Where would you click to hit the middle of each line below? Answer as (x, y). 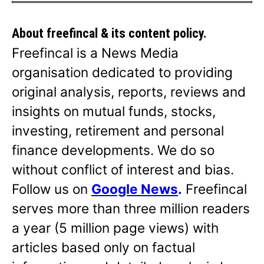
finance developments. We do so (113, 150)
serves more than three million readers (131, 209)
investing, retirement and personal (118, 131)
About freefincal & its (70, 34)
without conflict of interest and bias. (123, 170)
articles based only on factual (103, 247)
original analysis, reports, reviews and (129, 92)
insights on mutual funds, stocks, (114, 111)
